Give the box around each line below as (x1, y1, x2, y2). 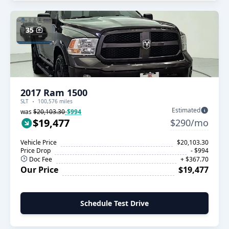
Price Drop (20, 146, 51, 155)
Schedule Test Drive (80, 198, 149, 208)
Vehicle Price (20, 138, 57, 147)
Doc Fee (28, 155, 52, 164)
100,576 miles (38, 98, 73, 105)
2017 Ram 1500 (20, 86, 87, 99)
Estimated (172, 106, 200, 114)
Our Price (20, 164, 58, 175)
